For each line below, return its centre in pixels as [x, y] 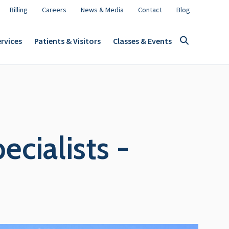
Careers [54, 10]
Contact [150, 10]
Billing [19, 10]
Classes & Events [142, 41]
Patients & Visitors [67, 41]
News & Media [102, 10]
